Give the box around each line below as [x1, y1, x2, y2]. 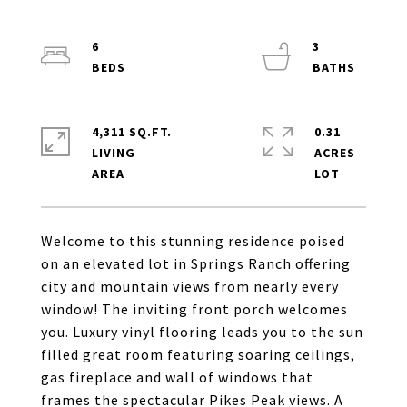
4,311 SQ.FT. [92, 124, 172, 140]
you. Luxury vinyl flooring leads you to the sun [41, 323, 363, 341]
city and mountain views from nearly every [41, 277, 339, 295]
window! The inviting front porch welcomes [41, 300, 348, 318]
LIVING [92, 144, 135, 161]
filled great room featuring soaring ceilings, [41, 345, 355, 363]
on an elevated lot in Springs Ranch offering [41, 254, 351, 273]
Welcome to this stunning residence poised [41, 232, 345, 250]
